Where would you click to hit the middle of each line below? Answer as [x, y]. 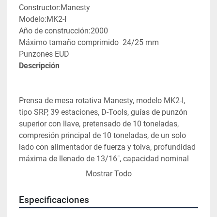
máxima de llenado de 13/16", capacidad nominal [104, 159]
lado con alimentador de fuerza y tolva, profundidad [107, 147]
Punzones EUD [44, 54]
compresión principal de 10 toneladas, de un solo [102, 136]
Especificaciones [54, 200]
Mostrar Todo [108, 174]
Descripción [39, 66]
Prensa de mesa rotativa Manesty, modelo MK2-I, [102, 101]
